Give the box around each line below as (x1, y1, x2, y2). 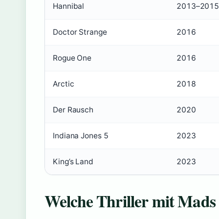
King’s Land (53, 157, 93, 167)
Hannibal (53, 1, 85, 11)
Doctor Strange (53, 27, 107, 37)
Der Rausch (53, 105, 93, 115)
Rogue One (53, 53, 92, 63)
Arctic (53, 79, 74, 89)
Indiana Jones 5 (53, 131, 109, 141)
